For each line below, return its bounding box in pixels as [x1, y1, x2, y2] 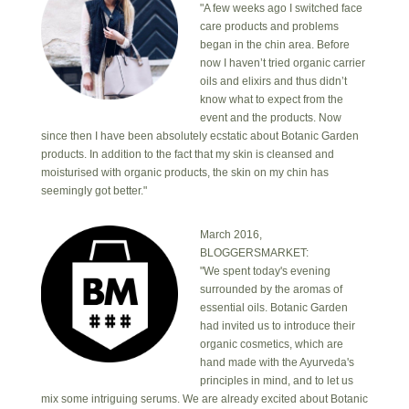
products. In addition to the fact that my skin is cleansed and [40, 148, 334, 161]
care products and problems [199, 20, 339, 33]
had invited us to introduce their [199, 320, 355, 332]
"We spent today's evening [199, 265, 330, 278]
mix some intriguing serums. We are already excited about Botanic [40, 393, 368, 405]
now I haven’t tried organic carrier [199, 57, 365, 69]
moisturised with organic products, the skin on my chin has [40, 166, 329, 179]
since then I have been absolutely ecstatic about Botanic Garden [40, 130, 359, 142]
